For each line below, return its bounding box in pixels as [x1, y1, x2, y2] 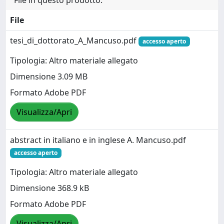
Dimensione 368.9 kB [10, 182, 89, 194]
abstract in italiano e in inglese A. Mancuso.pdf [10, 134, 186, 145]
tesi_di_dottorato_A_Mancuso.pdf [10, 35, 138, 46]
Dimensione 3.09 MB [10, 71, 87, 82]
